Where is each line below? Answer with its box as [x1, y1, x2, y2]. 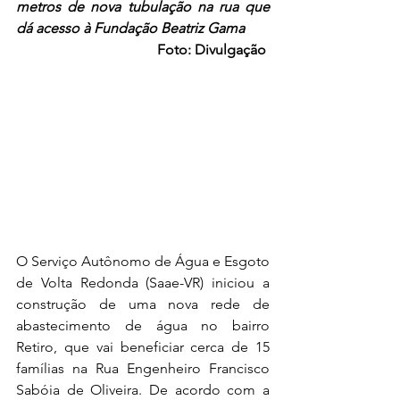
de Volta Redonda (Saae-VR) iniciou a [16, 274, 270, 291]
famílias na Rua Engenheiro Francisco [16, 360, 270, 377]
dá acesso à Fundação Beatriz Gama [16, 20, 245, 37]
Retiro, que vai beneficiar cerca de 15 [16, 338, 270, 355]
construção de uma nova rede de [16, 296, 270, 312]
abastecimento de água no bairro [16, 317, 270, 334]
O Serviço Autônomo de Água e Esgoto [16, 253, 270, 270]
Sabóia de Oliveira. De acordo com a [16, 381, 270, 398]
